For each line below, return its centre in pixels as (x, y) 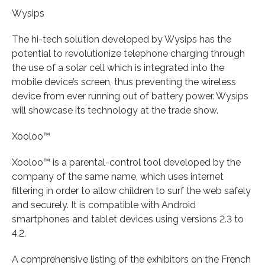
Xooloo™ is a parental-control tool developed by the (126, 162)
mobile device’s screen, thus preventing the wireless (124, 82)
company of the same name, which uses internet (118, 176)
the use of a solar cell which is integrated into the (118, 67)
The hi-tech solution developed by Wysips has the (122, 39)
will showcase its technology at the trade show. (115, 110)
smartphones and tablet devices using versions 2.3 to (128, 219)
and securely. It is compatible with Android (104, 205)
